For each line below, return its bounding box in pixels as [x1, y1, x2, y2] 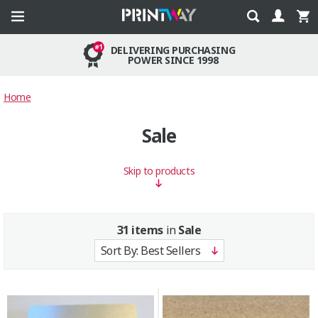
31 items [116, 222, 163, 238]
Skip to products [123, 164, 195, 177]
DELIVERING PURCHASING [110, 43, 236, 57]
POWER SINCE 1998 [127, 53, 219, 67]
